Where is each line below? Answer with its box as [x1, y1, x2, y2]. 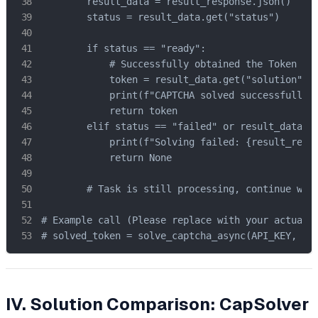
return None [41, 152, 172, 164]
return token [41, 105, 177, 117]
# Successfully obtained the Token [41, 58, 297, 70]
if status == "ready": [41, 43, 206, 55]
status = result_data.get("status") [41, 11, 280, 23]
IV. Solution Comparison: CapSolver [6, 294, 309, 314]
